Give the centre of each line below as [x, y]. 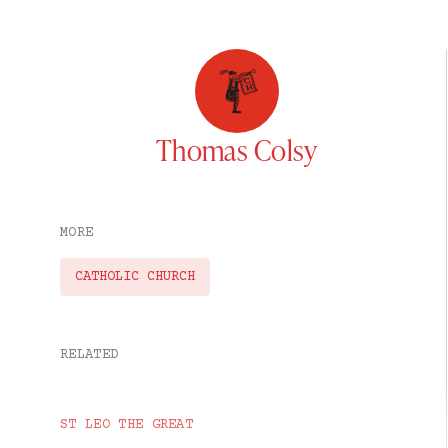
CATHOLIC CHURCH [135, 277]
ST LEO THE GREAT [127, 425]
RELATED [89, 355]
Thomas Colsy [236, 150]
